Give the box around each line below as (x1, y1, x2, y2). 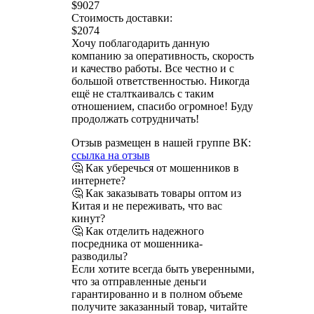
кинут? (71, 212, 105, 224)
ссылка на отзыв (71, 149, 150, 161)
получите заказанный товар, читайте (71, 300, 247, 313)
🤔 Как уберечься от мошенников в (71, 161, 239, 174)
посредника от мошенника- (71, 237, 203, 250)
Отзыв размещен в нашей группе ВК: (71, 136, 251, 149)
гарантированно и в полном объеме (71, 287, 243, 300)
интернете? (71, 174, 125, 186)
